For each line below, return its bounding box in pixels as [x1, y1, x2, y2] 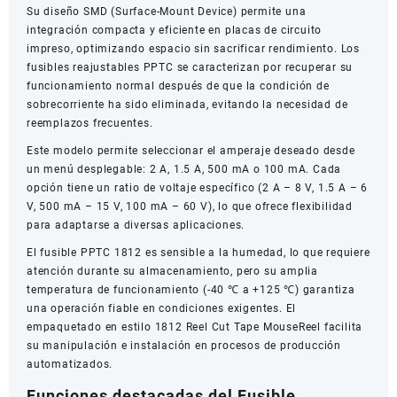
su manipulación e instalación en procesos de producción [27, 339, 341, 353]
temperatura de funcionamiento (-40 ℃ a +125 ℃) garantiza [27, 284, 355, 297]
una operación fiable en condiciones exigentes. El [27, 302, 297, 315]
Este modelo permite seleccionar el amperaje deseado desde [27, 144, 355, 158]
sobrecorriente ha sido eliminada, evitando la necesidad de [27, 98, 348, 112]
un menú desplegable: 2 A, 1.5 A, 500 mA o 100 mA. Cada [27, 163, 342, 176]
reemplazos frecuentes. [27, 117, 153, 130]
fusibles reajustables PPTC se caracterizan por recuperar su [27, 61, 354, 74]
